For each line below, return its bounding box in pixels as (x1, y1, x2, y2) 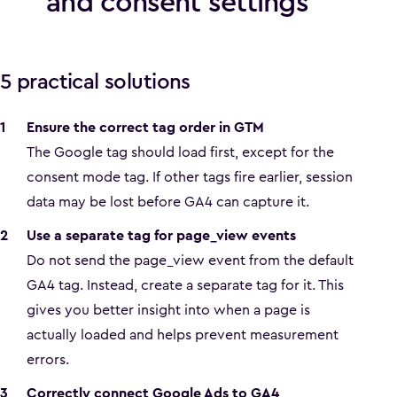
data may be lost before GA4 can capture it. (27, 191, 309, 212)
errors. (27, 349, 69, 370)
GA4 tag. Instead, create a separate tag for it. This (27, 275, 344, 295)
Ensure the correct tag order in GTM (27, 117, 264, 137)
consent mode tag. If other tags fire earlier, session (27, 167, 353, 187)
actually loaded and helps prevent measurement (27, 324, 339, 345)
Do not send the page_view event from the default (27, 250, 354, 270)
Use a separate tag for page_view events (27, 225, 296, 245)
